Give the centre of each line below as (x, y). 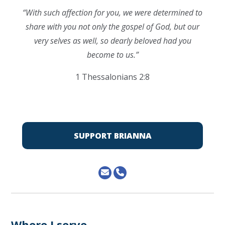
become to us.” (113, 55)
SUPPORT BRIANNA (113, 136)
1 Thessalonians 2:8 (113, 77)
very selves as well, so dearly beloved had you (113, 41)
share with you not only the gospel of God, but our (113, 27)
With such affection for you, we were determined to (114, 13)
